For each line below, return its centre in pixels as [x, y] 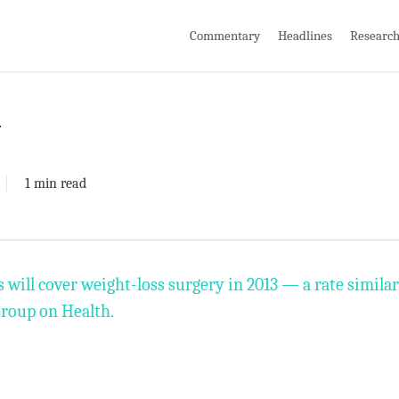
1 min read [56, 183]
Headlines [305, 35]
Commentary [225, 35]
